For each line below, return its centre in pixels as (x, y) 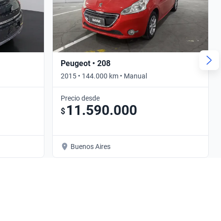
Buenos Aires (91, 146)
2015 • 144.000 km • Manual (104, 76)
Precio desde (80, 98)
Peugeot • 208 (86, 63)
